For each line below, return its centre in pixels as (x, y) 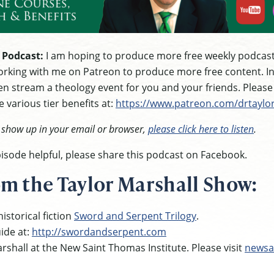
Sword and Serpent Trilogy (135, 216)
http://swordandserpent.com (99, 231)
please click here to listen (201, 128)
